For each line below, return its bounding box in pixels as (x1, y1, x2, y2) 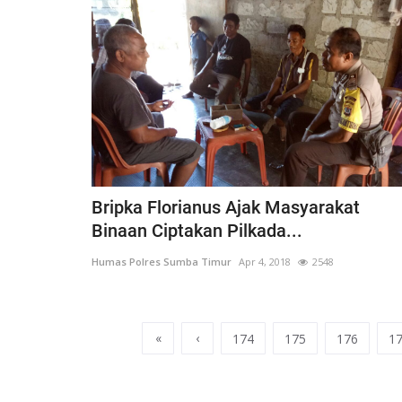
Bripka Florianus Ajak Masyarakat (92, 196, 360, 218)
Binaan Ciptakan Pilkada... (92, 219, 302, 241)
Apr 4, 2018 (239, 254, 291, 268)
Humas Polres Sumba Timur (92, 254, 232, 268)
